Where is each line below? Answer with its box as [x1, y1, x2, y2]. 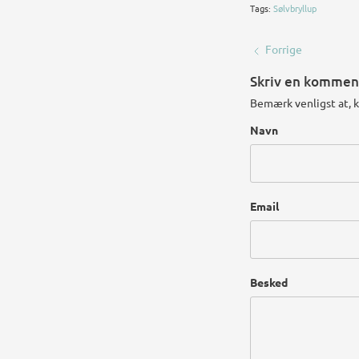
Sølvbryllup [273, 2, 317, 15]
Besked [250, 274, 288, 289]
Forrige [265, 42, 302, 57]
